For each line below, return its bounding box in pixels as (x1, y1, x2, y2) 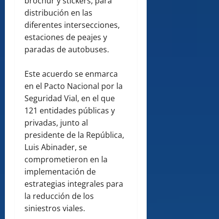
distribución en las (24, 7, 92, 18)
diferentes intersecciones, (24, 19, 120, 30)
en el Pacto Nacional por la (24, 80, 123, 91)
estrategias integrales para (24, 178, 123, 189)
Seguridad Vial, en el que (24, 92, 115, 104)
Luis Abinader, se (24, 141, 87, 153)
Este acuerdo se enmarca (24, 68, 118, 79)
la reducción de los (24, 190, 94, 201)
